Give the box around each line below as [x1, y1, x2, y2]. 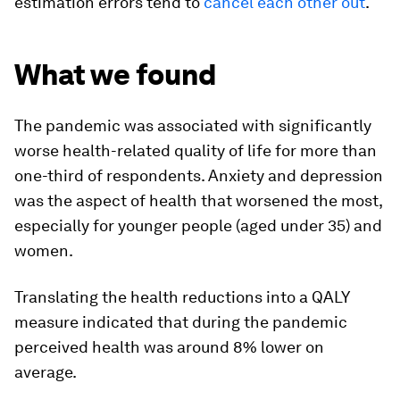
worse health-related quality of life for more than [14, 141, 377, 160]
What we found [14, 57, 216, 92]
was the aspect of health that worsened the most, [14, 191, 382, 210]
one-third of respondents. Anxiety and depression [14, 166, 383, 185]
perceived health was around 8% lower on [14, 337, 324, 356]
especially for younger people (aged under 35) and [14, 216, 382, 235]
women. [14, 241, 73, 260]
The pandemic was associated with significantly [14, 116, 371, 135]
